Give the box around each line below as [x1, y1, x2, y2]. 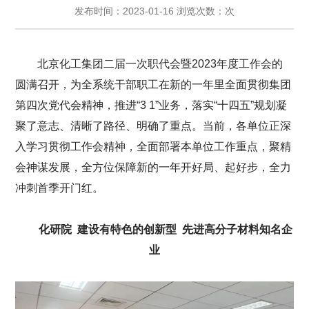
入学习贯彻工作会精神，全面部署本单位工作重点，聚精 [15, 140, 292, 152]
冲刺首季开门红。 [15, 181, 104, 194]
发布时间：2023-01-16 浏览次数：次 [74, 5, 235, 17]
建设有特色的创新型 [77, 223, 182, 235]
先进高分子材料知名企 [182, 223, 292, 235]
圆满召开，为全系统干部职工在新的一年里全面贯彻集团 [15, 78, 292, 90]
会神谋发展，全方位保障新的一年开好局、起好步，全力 [15, 161, 292, 173]
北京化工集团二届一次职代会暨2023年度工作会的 [37, 57, 283, 70]
